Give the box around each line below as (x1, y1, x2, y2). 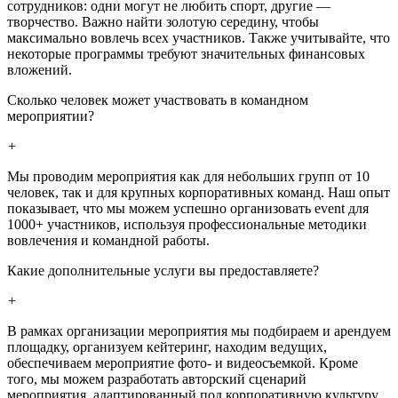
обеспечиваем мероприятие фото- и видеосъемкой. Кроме (7, 354, 358, 370)
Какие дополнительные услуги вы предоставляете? (7, 262, 319, 278)
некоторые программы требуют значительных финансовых (7, 45, 365, 61)
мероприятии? (7, 107, 94, 123)
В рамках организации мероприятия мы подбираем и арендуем (7, 322, 391, 338)
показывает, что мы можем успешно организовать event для (7, 200, 369, 216)
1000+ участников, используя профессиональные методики (7, 216, 367, 232)
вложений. (7, 61, 72, 77)
